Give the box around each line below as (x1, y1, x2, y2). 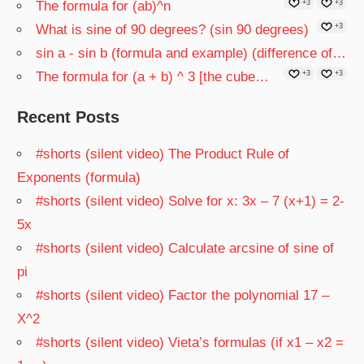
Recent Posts (17, 108, 120, 127)
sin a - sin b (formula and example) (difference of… (36, 45, 347, 62)
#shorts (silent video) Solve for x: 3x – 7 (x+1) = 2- (36, 193, 345, 210)
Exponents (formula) (17, 170, 141, 186)
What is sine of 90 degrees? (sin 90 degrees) (36, 22, 310, 38)
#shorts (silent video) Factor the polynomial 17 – (36, 288, 330, 304)
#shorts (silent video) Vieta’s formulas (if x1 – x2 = (36, 335, 344, 351)
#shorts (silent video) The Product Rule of (36, 146, 290, 162)
